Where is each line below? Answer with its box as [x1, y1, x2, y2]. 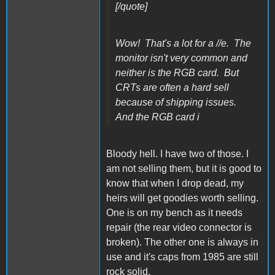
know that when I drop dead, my [106, 178, 244, 189]
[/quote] [115, 1, 147, 12]
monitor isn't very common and [115, 53, 247, 64]
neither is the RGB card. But [115, 68, 239, 79]
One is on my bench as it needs [106, 207, 242, 219]
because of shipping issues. [115, 97, 239, 108]
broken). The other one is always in [106, 237, 258, 248]
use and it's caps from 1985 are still [106, 252, 258, 263]
